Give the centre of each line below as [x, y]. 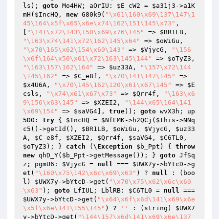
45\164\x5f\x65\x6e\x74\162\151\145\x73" [99, 23]
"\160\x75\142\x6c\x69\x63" [86, 173]
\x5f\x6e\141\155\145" [64, 208]
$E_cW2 [129, 6]
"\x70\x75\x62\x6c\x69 [150, 182]
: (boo [181, 173]
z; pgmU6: [43, 164]
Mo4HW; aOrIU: [88, 6]
